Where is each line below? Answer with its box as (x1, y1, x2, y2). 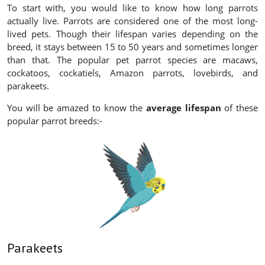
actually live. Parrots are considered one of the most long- (7, 15, 258, 27)
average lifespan (146, 102, 221, 114)
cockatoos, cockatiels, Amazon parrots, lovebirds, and (7, 67, 258, 79)
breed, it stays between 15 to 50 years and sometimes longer (7, 41, 258, 53)
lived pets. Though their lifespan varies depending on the (7, 28, 258, 40)
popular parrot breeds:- (7, 115, 102, 127)
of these (221, 102, 258, 114)
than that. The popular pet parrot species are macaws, (7, 54, 258, 66)
